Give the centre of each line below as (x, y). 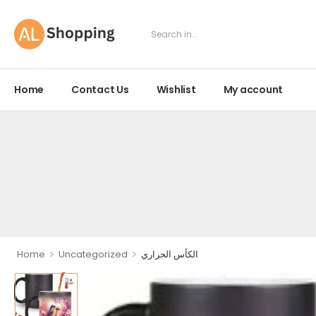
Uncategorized (93, 254)
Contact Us (100, 90)
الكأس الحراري (169, 254)
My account (253, 90)
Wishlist (176, 90)
